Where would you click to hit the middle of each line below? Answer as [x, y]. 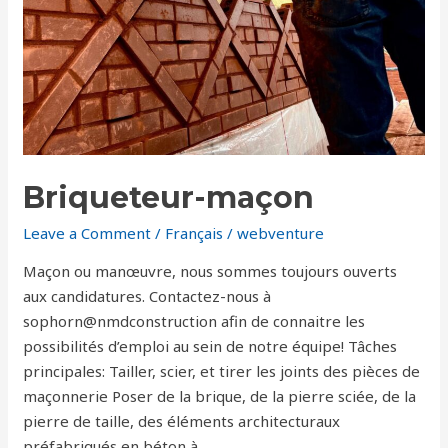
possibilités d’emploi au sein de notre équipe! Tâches [210, 345]
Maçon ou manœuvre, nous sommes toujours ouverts [210, 270]
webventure [281, 232]
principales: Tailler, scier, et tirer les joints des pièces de [222, 370]
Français [194, 232]
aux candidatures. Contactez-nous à [147, 295]
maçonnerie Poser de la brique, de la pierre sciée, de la [220, 395]
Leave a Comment [87, 232]
